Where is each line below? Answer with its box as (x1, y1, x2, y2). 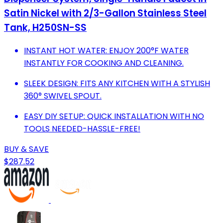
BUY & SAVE (4, 143, 49, 155)
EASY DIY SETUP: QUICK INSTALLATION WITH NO (24, 110, 204, 122)
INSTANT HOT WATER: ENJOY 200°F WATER (24, 44, 189, 56)
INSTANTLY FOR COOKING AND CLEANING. (24, 57, 184, 69)
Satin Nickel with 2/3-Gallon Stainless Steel (4, 6, 207, 20)
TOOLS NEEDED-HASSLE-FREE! (24, 122, 140, 134)
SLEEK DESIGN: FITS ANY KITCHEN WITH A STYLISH (24, 77, 210, 89)
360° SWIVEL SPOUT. (24, 90, 102, 102)
